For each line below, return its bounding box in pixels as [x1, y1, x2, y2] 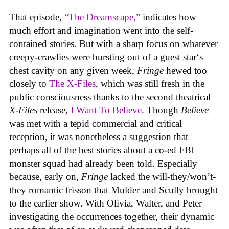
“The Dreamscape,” [64, 12, 140, 23]
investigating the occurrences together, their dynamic [9, 211, 214, 222]
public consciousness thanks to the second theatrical [9, 91, 211, 103]
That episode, [9, 12, 64, 23]
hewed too [166, 65, 207, 76]
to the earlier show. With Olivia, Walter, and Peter [9, 198, 202, 209]
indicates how [140, 12, 196, 23]
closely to [9, 78, 49, 89]
